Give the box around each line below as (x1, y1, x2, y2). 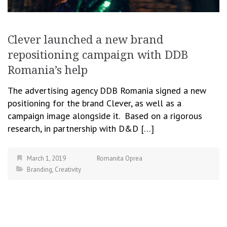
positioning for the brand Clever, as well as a (8, 97, 181, 109)
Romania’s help (8, 64, 88, 77)
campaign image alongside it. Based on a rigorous (8, 110, 202, 122)
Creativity (55, 165, 81, 174)
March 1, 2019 (27, 154, 66, 163)
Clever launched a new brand (8, 33, 163, 47)
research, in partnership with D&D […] (8, 123, 154, 135)
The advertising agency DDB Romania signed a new (8, 85, 206, 97)
